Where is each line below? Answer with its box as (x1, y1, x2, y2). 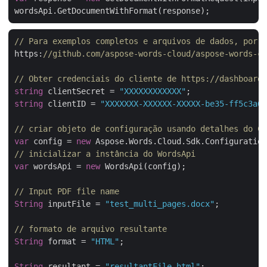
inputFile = (43, 199, 105, 209)
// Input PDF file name (14, 187, 119, 196)
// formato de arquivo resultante (14, 224, 167, 234)
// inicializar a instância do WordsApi (14, 149, 195, 159)
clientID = (43, 99, 100, 108)
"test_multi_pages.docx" (105, 199, 215, 209)
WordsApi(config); (100, 162, 186, 171)
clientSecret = (43, 86, 119, 96)
